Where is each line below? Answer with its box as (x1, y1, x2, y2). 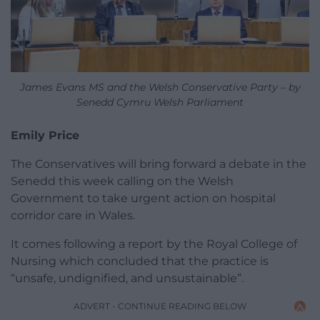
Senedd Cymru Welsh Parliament (76, 96, 244, 109)
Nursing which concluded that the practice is (11, 254, 269, 269)
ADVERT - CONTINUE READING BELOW (74, 301, 246, 312)
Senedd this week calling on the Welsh (11, 174, 234, 189)
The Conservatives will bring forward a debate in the (11, 157, 306, 171)
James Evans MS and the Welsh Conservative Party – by (19, 81, 301, 94)
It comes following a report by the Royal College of (11, 237, 297, 251)
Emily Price (11, 129, 83, 143)
